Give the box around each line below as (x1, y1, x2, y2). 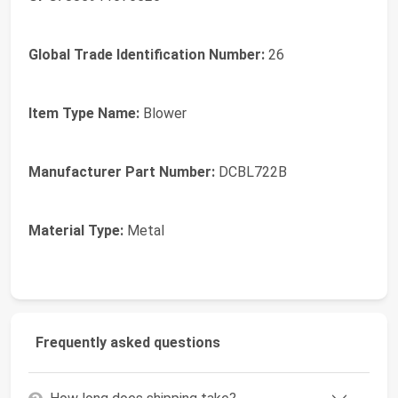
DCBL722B (215, 163, 287, 181)
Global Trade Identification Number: (28, 46, 265, 64)
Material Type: (28, 222, 123, 240)
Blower (139, 105, 187, 123)
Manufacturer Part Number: (28, 163, 215, 181)
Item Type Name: (28, 105, 139, 123)
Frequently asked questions (36, 334, 220, 352)
